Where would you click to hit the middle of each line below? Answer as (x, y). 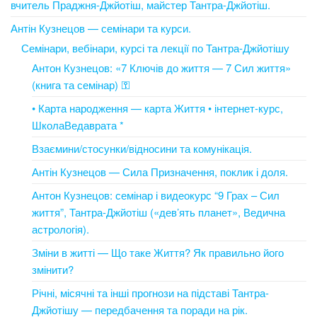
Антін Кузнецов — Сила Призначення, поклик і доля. (160, 171)
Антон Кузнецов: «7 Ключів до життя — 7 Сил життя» (161, 67)
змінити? (53, 269)
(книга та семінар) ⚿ (81, 84)
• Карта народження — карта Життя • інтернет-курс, (157, 108)
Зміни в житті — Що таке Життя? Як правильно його (158, 252)
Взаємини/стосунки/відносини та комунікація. (142, 148)
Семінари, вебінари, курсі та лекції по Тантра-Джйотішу (155, 47)
